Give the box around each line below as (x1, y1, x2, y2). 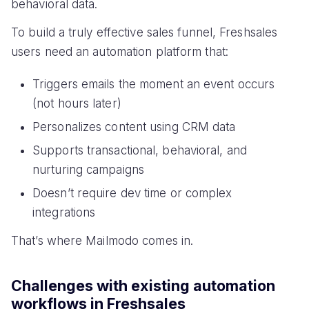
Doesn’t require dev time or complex (32, 186, 232, 200)
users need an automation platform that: (11, 45, 228, 59)
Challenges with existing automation (11, 277, 275, 295)
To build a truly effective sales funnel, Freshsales (11, 26, 278, 40)
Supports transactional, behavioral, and (32, 143, 247, 157)
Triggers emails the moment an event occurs (32, 77, 275, 91)
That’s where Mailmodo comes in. (11, 233, 194, 248)
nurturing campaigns (32, 162, 144, 177)
